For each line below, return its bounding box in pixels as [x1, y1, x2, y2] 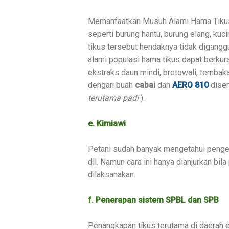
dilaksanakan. [88, 169, 135, 179]
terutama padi [88, 93, 139, 103]
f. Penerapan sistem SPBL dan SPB [88, 195, 219, 205]
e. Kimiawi [88, 118, 126, 128]
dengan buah [88, 80, 135, 90]
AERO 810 [172, 80, 209, 90]
